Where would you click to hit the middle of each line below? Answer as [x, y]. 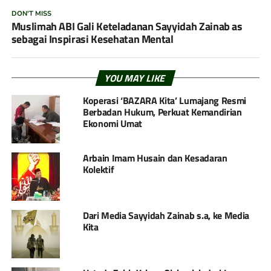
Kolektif [98, 170]
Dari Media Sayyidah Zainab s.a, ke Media [166, 216]
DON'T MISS [31, 14]
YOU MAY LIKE [135, 78]
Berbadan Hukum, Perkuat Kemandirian [162, 112]
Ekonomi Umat [113, 124]
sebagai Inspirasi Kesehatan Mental [92, 39]
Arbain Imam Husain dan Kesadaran [155, 158]
